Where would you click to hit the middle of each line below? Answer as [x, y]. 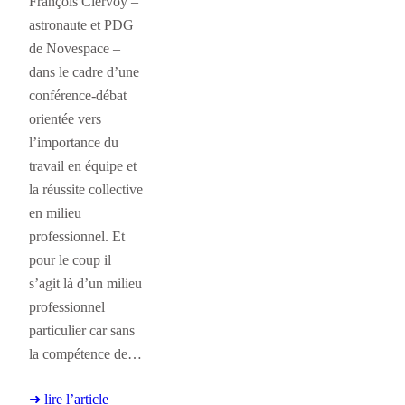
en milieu [55, 212]
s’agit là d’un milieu [85, 283]
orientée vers [65, 118]
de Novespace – [75, 48]
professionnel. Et [77, 236]
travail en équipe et [83, 165]
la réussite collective [86, 189]
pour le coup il [70, 259]
